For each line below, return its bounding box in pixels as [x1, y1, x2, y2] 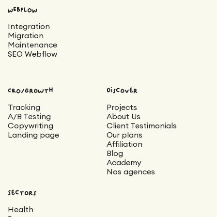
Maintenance [8, 41, 57, 49]
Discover [107, 86, 138, 95]
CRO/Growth [8, 86, 53, 95]
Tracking [8, 103, 40, 111]
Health [8, 205, 33, 214]
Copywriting [8, 122, 53, 130]
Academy [107, 158, 141, 167]
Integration [8, 22, 50, 31]
